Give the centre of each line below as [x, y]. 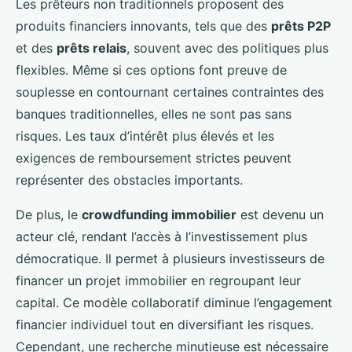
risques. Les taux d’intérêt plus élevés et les [145, 136]
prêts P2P [301, 26]
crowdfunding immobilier [159, 214]
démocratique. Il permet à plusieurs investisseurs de [170, 258]
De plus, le [49, 214]
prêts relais [92, 48]
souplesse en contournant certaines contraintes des [170, 92]
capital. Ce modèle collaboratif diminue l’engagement [174, 302]
